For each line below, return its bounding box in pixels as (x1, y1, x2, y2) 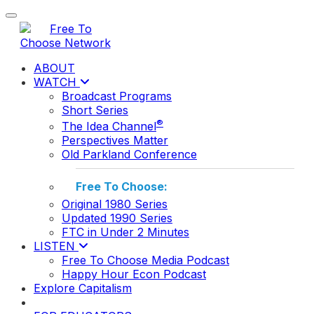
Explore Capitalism (34, 281, 132, 296)
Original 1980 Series (62, 197, 168, 212)
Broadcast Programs (62, 89, 172, 103)
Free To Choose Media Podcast (62, 253, 229, 268)
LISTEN (34, 239, 78, 254)
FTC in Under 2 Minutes (62, 225, 189, 240)
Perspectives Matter (62, 133, 168, 148)
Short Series (62, 103, 128, 117)
